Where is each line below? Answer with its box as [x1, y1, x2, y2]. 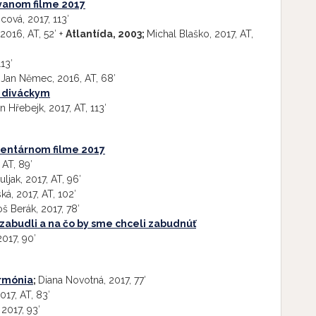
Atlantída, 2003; [66, 28, 147, 39]
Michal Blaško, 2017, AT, [147, 28, 253, 39]
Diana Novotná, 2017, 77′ [38, 274, 146, 286]
